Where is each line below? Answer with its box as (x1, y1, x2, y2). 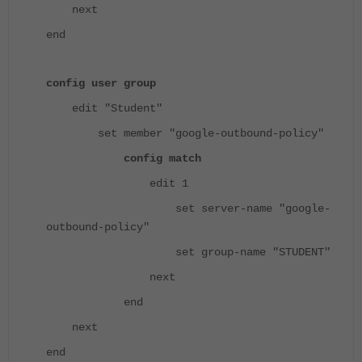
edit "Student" (46, 102, 162, 116)
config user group (46, 77, 156, 90)
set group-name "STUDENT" (46, 246, 330, 259)
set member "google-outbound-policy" (46, 127, 324, 141)
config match (46, 152, 201, 166)
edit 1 (46, 177, 188, 191)
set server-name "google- (46, 202, 330, 216)
